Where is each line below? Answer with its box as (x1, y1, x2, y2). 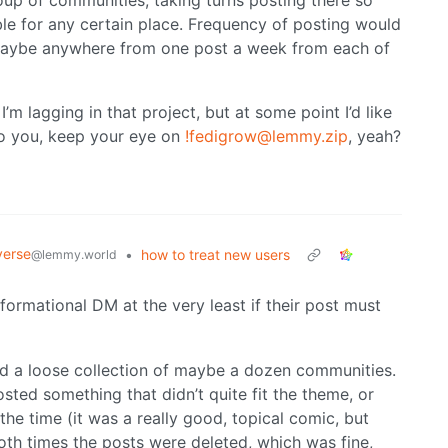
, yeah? (348, 126, 401, 147)
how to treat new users (141, 246, 290, 264)
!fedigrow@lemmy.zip (185, 126, 348, 147)
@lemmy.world (31, 247, 117, 263)
